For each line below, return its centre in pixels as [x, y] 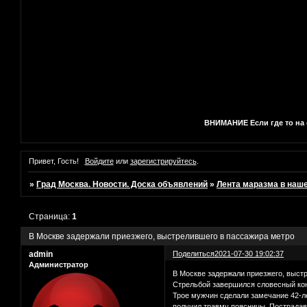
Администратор [59, 264]
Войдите [99, 161]
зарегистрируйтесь [163, 161]
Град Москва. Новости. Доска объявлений [122, 185]
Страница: [51, 216]
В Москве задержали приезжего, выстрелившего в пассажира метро [162, 236]
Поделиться [194, 253]
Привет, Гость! [54, 161]
